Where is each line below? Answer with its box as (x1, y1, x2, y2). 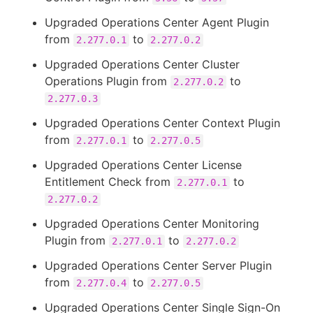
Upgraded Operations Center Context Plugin (45, 116, 280, 130)
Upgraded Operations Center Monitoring (45, 217, 259, 231)
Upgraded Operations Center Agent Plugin (45, 15, 269, 29)
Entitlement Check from (45, 175, 174, 189)
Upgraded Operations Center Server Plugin (45, 259, 272, 272)
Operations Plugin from (45, 74, 170, 88)
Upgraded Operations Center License (45, 158, 242, 172)
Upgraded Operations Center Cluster (45, 57, 240, 71)
